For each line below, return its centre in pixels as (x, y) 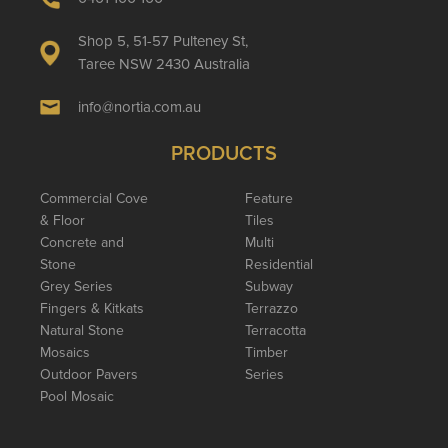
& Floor (62, 220)
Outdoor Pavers (89, 374)
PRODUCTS (224, 153)
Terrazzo (271, 308)
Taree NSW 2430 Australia (164, 63)
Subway (268, 286)
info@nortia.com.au (139, 106)
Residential (278, 264)
